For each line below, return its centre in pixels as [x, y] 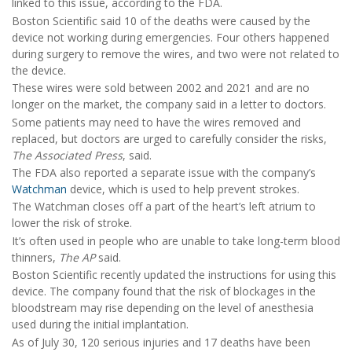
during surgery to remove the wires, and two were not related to [176, 53]
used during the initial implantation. [100, 324]
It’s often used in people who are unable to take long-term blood [176, 240]
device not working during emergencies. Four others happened [170, 37]
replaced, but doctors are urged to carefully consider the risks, [169, 138]
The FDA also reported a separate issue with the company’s [164, 172]
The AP [79, 257]
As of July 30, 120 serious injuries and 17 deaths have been [161, 342]
